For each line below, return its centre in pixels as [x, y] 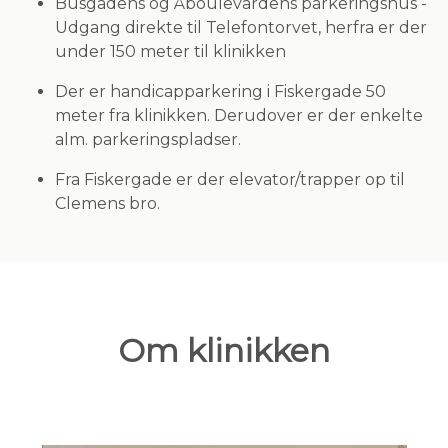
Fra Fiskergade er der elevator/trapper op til [230, 179]
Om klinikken [224, 350]
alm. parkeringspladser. [148, 139]
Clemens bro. [107, 203]
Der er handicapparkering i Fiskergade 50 [220, 91]
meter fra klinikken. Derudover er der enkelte [239, 115]
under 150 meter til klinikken [170, 51]
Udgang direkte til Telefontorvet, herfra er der [241, 27]
